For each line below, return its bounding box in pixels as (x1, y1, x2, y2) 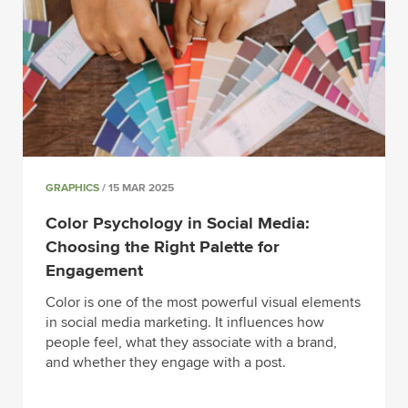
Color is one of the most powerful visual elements (46, 292, 361, 311)
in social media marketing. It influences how (46, 312, 324, 331)
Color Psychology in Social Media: (46, 213, 310, 235)
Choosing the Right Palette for (46, 237, 280, 259)
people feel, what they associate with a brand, (46, 332, 337, 352)
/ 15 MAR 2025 (99, 181, 174, 196)
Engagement (46, 260, 143, 282)
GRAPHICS (46, 181, 99, 196)
